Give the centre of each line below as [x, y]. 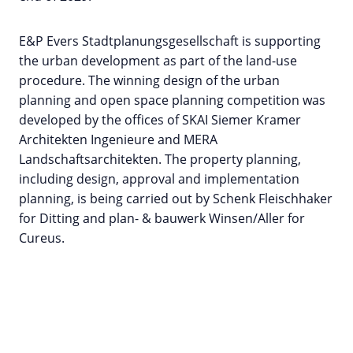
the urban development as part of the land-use [158, 61]
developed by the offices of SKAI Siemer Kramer [160, 120]
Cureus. [42, 238]
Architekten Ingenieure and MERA [118, 140]
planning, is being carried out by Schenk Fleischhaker [176, 199]
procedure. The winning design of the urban [149, 81]
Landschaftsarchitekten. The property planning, [160, 160]
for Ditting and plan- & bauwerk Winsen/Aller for [162, 219]
